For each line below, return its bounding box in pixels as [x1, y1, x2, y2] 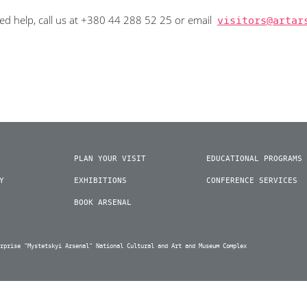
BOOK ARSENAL [74, 197, 132, 208]
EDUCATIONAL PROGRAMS [206, 153, 302, 164]
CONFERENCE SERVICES [206, 175, 297, 186]
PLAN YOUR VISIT [74, 153, 147, 164]
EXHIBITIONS [74, 175, 127, 186]
